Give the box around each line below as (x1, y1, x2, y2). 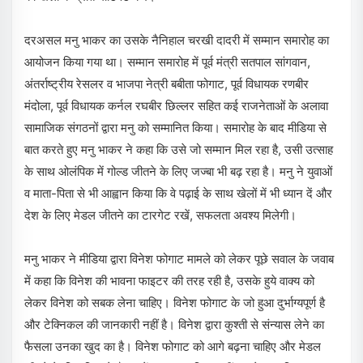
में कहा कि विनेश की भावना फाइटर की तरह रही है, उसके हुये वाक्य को (24, 273, 314, 288)
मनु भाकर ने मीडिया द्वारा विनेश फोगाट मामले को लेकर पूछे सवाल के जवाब (24, 251, 334, 267)
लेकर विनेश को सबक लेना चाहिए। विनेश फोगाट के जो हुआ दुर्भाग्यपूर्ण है (24, 295, 325, 310)
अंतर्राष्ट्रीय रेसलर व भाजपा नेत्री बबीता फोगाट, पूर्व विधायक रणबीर (24, 76, 309, 92)
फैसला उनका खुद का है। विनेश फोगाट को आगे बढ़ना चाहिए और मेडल (24, 339, 321, 354)
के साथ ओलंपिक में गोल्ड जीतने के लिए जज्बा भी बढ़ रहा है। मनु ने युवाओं (24, 164, 332, 179)
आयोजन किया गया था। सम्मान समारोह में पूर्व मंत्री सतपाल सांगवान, (24, 54, 310, 70)
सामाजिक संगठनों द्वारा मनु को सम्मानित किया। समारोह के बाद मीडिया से (24, 120, 327, 135)
